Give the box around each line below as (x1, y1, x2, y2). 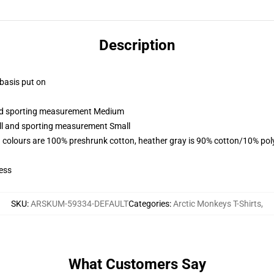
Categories (128, 199, 169, 209)
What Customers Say (68, 256, 206, 273)
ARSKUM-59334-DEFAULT (31, 199, 128, 209)
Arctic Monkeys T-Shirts (173, 199, 261, 209)
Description (99, 37, 175, 54)
